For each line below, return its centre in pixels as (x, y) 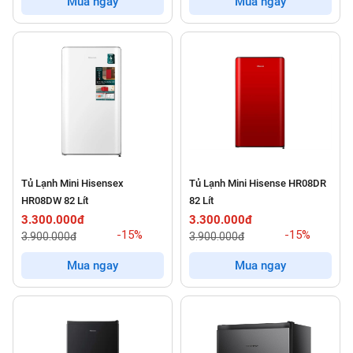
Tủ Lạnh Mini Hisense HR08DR (258, 183)
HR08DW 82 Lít (54, 200)
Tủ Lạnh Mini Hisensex (72, 183)
